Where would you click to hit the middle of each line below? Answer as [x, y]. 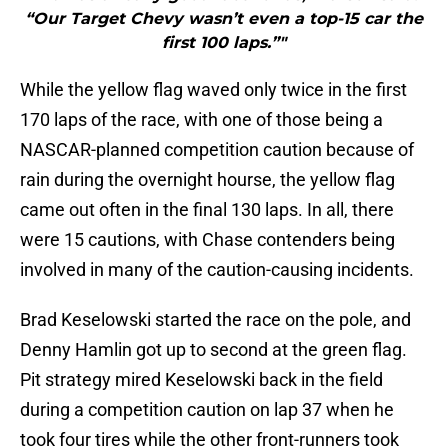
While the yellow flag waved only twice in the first [213, 90]
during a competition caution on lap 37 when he [207, 410]
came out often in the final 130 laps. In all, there [207, 210]
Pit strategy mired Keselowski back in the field [201, 380]
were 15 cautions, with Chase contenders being [207, 240]
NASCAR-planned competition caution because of [217, 150]
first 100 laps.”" [224, 43]
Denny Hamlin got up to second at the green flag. [213, 350]
